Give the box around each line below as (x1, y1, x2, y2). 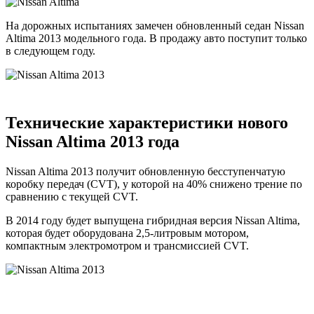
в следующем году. (6, 44, 95, 57)
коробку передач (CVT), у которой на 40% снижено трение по (6, 177, 302, 190)
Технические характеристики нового (6, 113, 288, 132)
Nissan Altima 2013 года (6, 132, 179, 151)
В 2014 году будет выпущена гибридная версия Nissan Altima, (6, 214, 300, 226)
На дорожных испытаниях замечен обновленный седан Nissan (6, 19, 304, 32)
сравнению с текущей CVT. (6, 190, 138, 203)
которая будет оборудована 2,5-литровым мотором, (6, 226, 249, 239)
